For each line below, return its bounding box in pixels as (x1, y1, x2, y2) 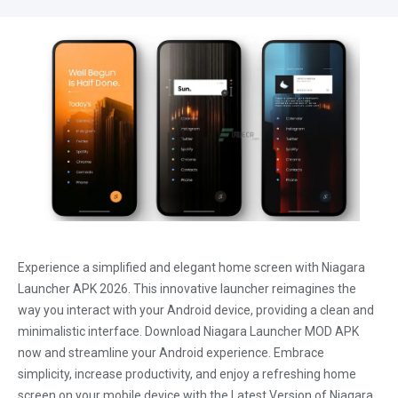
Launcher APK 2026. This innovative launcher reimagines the (18, 282, 356, 296)
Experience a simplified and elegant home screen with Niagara (18, 260, 365, 275)
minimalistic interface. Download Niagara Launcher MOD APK (18, 324, 359, 338)
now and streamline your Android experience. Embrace (18, 346, 324, 360)
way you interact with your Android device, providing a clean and (18, 303, 374, 317)
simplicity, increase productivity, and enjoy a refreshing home (18, 367, 356, 381)
